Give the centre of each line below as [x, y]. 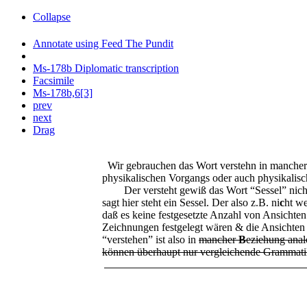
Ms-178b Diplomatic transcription [106, 69]
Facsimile [53, 81]
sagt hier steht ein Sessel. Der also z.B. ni [191, 203]
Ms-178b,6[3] [63, 93]
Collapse [52, 17]
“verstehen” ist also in [150, 240]
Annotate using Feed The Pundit [103, 44]
